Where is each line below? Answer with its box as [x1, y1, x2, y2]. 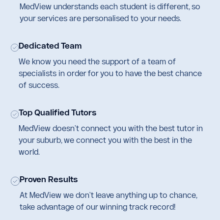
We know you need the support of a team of [19, 56, 176, 66]
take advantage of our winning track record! [20, 202, 176, 211]
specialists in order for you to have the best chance [19, 68, 202, 78]
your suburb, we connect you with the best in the [19, 135, 192, 144]
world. [19, 147, 40, 156]
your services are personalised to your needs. [19, 13, 181, 23]
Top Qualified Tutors [19, 108, 97, 117]
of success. [19, 80, 60, 89]
